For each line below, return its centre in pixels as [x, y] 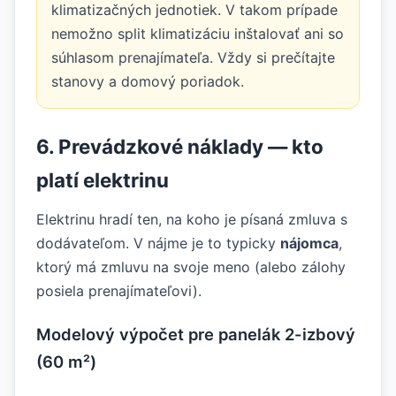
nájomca [309, 243]
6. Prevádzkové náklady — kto [180, 146]
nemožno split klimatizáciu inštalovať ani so [198, 33]
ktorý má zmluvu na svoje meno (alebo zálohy [191, 267]
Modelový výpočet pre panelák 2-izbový [196, 334]
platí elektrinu [103, 179]
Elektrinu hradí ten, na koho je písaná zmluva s [192, 219]
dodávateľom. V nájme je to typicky [158, 243]
